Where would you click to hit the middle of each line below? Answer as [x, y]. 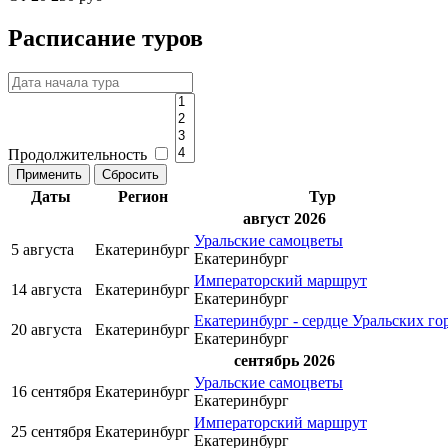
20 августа [46, 329]
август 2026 [284, 218]
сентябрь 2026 [284, 360]
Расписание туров [105, 37]
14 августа [46, 289]
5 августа [42, 249]
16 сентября [51, 391]
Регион [142, 196]
